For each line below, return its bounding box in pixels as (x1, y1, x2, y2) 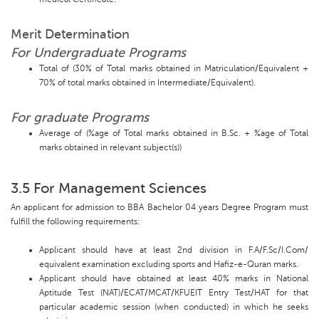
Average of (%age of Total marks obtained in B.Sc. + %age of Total (39, 128, 308, 139)
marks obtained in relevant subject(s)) (39, 142, 182, 153)
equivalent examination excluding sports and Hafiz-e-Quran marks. (39, 259, 298, 270)
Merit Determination (11, 27, 130, 42)
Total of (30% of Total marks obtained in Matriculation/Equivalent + (39, 63, 308, 74)
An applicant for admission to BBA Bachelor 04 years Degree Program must (11, 202, 308, 213)
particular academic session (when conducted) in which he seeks (39, 302, 308, 313)
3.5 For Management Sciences (11, 180, 206, 197)
